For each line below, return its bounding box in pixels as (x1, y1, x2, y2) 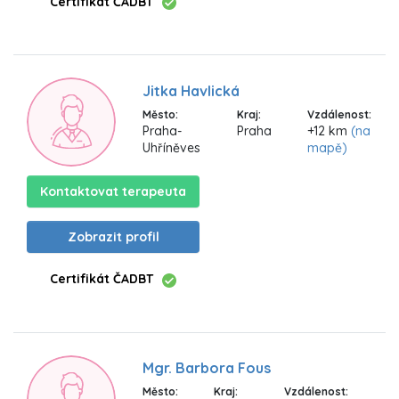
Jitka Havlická (142, 81, 240, 100)
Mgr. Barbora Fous (142, 359, 271, 378)
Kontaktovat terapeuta (40, 183, 186, 200)
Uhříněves (142, 139, 200, 156)
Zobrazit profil (67, 229, 159, 246)
